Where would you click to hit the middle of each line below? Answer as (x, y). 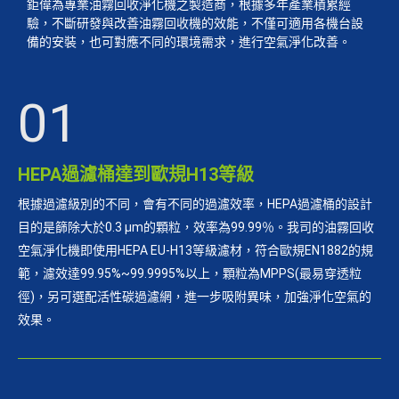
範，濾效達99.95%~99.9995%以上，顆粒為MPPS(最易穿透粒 (190, 273)
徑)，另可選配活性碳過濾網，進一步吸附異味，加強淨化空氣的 (195, 297)
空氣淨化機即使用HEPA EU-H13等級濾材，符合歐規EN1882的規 (195, 250)
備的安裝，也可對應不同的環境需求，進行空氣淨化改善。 (189, 42)
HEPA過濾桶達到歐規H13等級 (136, 175)
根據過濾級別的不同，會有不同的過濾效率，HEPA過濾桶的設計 (195, 204)
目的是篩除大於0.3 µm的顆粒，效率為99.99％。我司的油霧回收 (196, 227)
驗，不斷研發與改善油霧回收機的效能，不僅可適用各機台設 (195, 23)
